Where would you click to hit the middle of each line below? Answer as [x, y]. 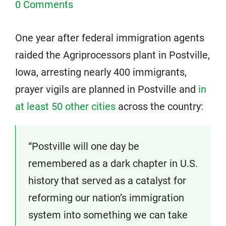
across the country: [159, 106]
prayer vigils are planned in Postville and [107, 89]
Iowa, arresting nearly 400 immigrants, [101, 72]
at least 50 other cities [65, 106]
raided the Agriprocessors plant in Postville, [112, 55]
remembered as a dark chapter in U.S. [113, 163]
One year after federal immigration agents [110, 38]
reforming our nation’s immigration [106, 198]
